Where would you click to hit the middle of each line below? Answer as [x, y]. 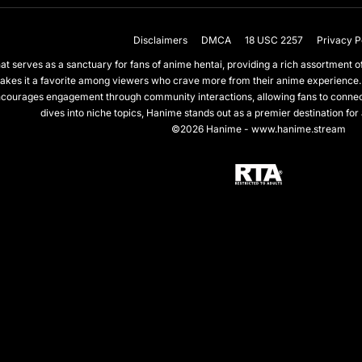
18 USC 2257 [274, 40]
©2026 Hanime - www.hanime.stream [258, 129]
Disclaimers [161, 40]
